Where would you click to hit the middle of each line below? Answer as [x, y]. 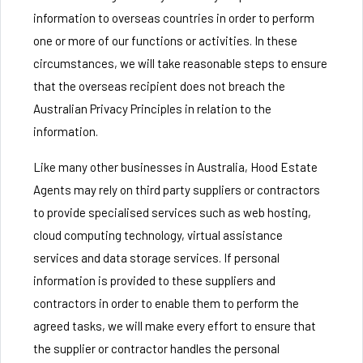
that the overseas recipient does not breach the [159, 86]
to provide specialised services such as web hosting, [172, 212]
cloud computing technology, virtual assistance [158, 235]
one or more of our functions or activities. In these [165, 41]
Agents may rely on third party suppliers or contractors [177, 190]
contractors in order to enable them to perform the [166, 303]
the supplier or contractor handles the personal [156, 348]
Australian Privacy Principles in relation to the [152, 109]
